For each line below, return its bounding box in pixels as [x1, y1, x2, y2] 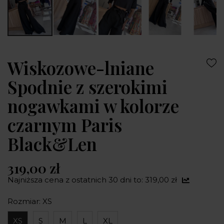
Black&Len [7, 132, 97, 156]
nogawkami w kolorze [7, 94, 179, 118]
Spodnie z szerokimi [7, 75, 167, 99]
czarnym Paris [7, 113, 122, 137]
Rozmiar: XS [7, 196, 52, 206]
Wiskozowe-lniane [7, 56, 154, 80]
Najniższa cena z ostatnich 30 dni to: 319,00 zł [7, 175, 177, 185]
